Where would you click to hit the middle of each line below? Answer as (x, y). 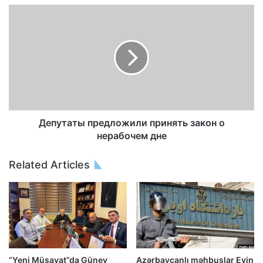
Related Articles (49, 164)
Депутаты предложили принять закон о (131, 122)
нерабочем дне (131, 135)
